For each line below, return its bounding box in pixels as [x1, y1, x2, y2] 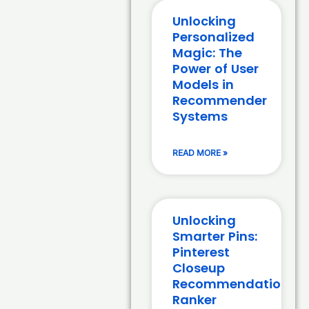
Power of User [172, 60, 259, 78]
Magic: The [172, 44, 243, 62]
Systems [172, 108, 228, 126]
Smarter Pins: [172, 228, 258, 246]
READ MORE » [172, 148, 228, 159]
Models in [172, 76, 235, 94]
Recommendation [172, 275, 290, 293]
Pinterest [172, 243, 230, 261]
